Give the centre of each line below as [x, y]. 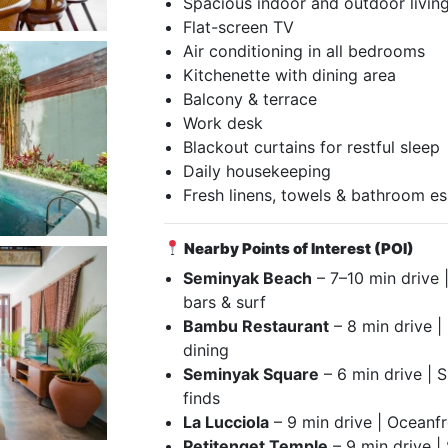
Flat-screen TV [239, 26]
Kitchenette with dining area [290, 74]
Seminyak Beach [248, 277]
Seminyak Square [251, 373]
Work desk [223, 122]
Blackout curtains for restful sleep [312, 146]
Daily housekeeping [257, 170]
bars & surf [225, 301]
